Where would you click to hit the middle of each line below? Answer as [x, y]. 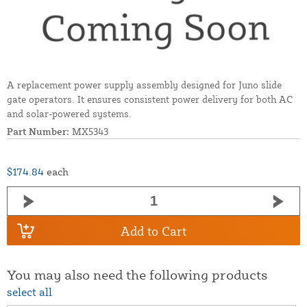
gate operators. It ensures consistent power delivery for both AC [150, 99]
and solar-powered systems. [69, 114]
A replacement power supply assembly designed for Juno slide [144, 85]
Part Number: [38, 132]
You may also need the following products [137, 275]
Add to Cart [153, 231]
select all [29, 292]
